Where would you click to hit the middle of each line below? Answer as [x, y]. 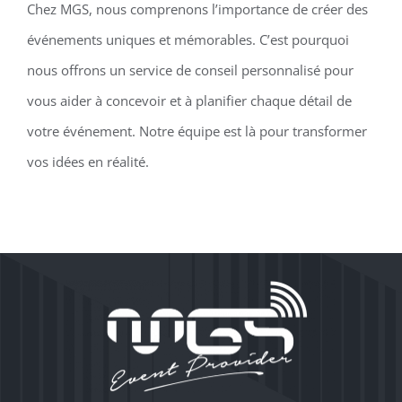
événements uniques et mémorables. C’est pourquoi [188, 39]
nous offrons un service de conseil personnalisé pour [190, 70]
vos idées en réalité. [87, 161]
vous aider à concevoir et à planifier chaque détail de [189, 100]
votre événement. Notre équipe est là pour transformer [197, 131]
